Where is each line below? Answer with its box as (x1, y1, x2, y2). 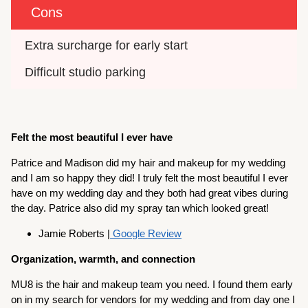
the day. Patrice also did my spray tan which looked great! (11, 201, 269, 214)
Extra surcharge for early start (25, 38, 188, 52)
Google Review (110, 227, 182, 239)
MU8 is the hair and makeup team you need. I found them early (11, 278, 294, 290)
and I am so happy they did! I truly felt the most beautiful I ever (11, 171, 289, 184)
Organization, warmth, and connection (11, 252, 196, 265)
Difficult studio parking (25, 65, 146, 79)
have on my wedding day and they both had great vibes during (11, 186, 289, 199)
